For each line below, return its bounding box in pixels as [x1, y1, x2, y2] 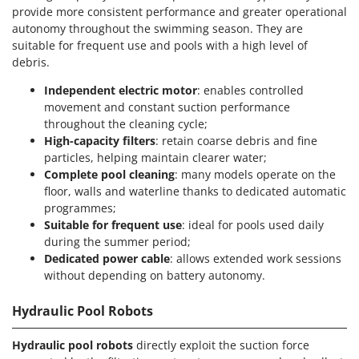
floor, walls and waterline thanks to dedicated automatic [44, 183, 346, 199]
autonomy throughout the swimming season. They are [12, 20, 303, 36]
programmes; [44, 200, 116, 216]
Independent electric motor [44, 82, 197, 98]
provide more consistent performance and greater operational [12, 3, 347, 19]
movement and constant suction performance [44, 99, 290, 115]
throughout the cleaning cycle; [44, 115, 208, 131]
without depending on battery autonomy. [44, 267, 265, 283]
